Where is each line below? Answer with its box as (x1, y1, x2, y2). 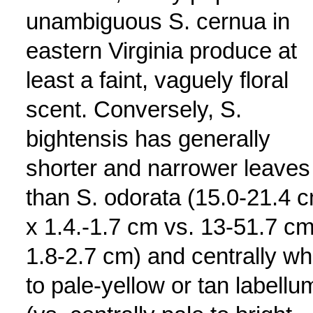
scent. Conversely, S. (25, 96, 242, 122)
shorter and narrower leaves (25, 155, 310, 181)
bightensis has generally (25, 126, 270, 152)
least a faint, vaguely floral (25, 67, 289, 93)
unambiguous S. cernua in (25, 8, 290, 34)
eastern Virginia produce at (25, 38, 297, 64)
